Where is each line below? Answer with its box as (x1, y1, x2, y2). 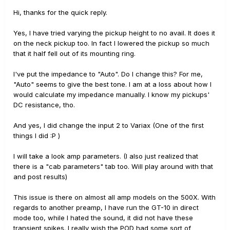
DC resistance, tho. (13, 101, 77, 109)
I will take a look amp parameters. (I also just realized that (13, 152, 198, 160)
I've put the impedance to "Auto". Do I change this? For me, (13, 70, 203, 78)
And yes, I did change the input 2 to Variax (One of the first (13, 121, 204, 129)
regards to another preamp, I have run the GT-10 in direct (13, 203, 199, 212)
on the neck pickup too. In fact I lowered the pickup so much (13, 39, 209, 47)
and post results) (13, 172, 67, 181)
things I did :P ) (13, 131, 60, 140)
